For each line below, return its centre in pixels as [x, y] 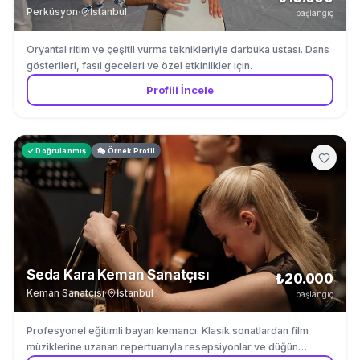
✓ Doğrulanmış [57, 151]
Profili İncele [180, 90]
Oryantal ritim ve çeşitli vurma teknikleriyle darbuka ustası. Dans [178, 49]
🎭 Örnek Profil [126, 151]
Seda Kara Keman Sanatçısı [118, 275]
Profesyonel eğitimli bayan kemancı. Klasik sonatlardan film [168, 331]
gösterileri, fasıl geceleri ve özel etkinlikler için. [139, 65]
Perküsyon [52, 12]
